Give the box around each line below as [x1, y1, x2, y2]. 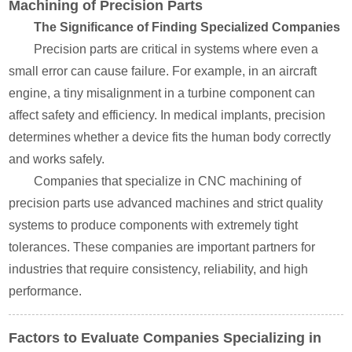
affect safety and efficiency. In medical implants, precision [9, 108, 326, 122]
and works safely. [9, 152, 105, 166]
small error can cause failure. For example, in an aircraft [9, 64, 317, 78]
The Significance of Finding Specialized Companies [34, 20, 341, 34]
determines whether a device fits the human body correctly [9, 130, 332, 144]
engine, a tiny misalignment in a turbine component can [9, 86, 316, 100]
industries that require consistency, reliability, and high [9, 262, 309, 276]
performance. [9, 284, 82, 298]
